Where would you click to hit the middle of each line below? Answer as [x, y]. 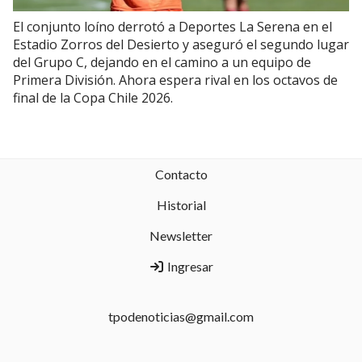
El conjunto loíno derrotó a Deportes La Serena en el [173, 26]
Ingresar [189, 266]
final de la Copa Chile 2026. [93, 97]
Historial [181, 205]
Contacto [181, 174]
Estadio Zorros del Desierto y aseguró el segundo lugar [181, 44]
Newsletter [181, 236]
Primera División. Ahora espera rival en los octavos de [175, 80]
